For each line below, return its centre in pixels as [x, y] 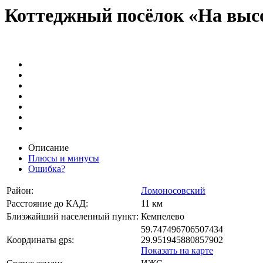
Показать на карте [177, 250]
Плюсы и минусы [64, 158]
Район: [20, 190]
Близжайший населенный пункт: [73, 216]
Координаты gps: [40, 240]
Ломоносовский [173, 190]
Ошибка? [47, 168]
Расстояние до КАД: [47, 203]
